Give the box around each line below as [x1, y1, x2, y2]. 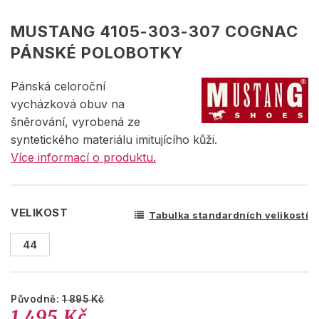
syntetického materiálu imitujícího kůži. [11, 132, 217, 147]
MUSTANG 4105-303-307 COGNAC [11, 21, 298, 41]
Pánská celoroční [11, 78, 105, 93]
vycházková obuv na [11, 96, 125, 111]
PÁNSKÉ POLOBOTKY [11, 43, 184, 62]
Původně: [11, 293, 62, 305]
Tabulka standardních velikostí [149, 209, 308, 221]
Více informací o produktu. [11, 150, 156, 164]
